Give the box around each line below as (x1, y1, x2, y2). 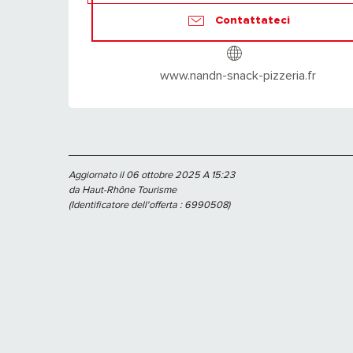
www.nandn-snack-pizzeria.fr (160, 68, 316, 84)
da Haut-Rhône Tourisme (69, 184, 176, 197)
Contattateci (214, 13, 290, 27)
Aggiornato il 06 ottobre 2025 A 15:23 (69, 169, 235, 182)
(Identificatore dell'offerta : (69, 199, 184, 212)
